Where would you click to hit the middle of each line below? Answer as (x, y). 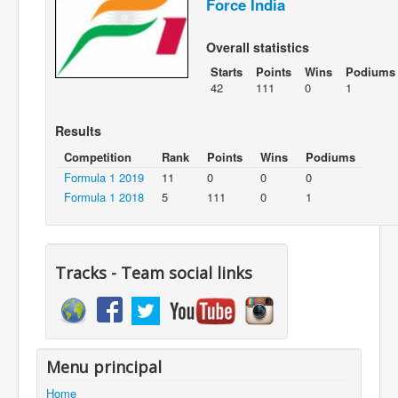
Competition (98, 157)
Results (78, 131)
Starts (227, 72)
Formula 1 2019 (104, 178)
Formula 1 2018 (104, 197)
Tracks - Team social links (154, 273)
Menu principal (104, 367)
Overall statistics (258, 48)
